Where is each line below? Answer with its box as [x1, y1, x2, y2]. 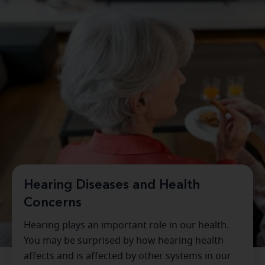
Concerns [24, 196, 82, 209]
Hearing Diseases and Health [24, 179, 200, 192]
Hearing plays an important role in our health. [24, 221, 229, 230]
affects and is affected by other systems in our [24, 251, 231, 261]
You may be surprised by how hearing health [24, 236, 224, 245]
